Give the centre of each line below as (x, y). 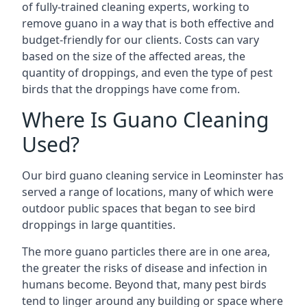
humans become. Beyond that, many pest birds (144, 284)
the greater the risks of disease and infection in (145, 268)
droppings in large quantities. (99, 225)
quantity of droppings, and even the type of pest (147, 73)
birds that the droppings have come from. (131, 89)
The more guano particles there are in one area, (146, 251)
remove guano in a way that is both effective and (148, 23)
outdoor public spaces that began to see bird (139, 208)
